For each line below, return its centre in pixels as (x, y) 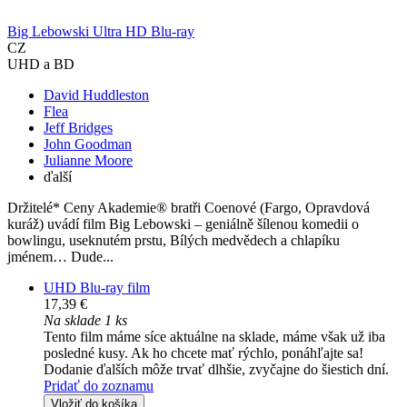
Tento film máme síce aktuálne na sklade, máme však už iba (214, 337)
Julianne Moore (88, 161)
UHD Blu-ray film (97, 288)
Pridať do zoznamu (99, 386)
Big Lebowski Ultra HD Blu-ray (101, 32)
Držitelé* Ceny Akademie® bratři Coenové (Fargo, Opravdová (189, 208)
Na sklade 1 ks (85, 321)
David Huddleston (96, 95)
